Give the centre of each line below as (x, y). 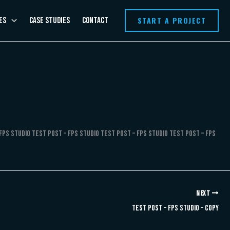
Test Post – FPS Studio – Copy (175, 208)
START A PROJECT (171, 20)
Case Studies (49, 21)
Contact (95, 21)
